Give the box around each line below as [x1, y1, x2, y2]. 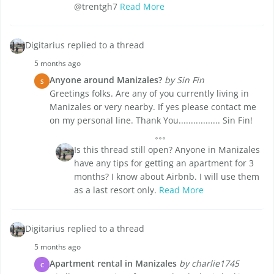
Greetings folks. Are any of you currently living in [50, 87, 249, 100]
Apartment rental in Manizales [50, 257, 177, 270]
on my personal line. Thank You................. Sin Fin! [50, 114, 253, 127]
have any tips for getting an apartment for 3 [74, 157, 254, 169]
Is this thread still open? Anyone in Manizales [74, 144, 260, 156]
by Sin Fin [165, 74, 204, 86]
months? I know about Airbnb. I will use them [74, 171, 259, 183]
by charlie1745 [179, 257, 239, 270]
